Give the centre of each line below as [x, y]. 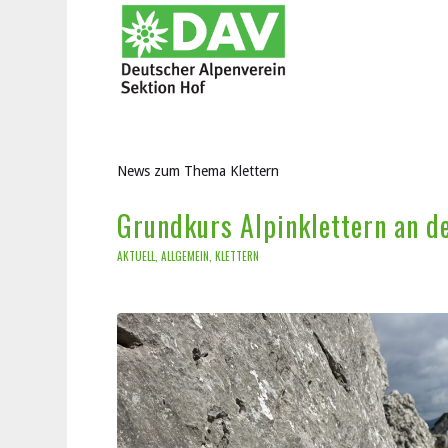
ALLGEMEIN [185, 255]
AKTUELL [136, 255]
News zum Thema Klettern [198, 170]
